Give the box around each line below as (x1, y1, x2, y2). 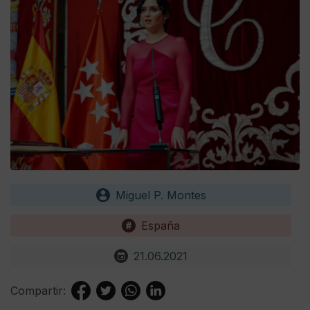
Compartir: (10, 284, 66, 298)
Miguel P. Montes (115, 188, 206, 203)
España (141, 219, 180, 233)
